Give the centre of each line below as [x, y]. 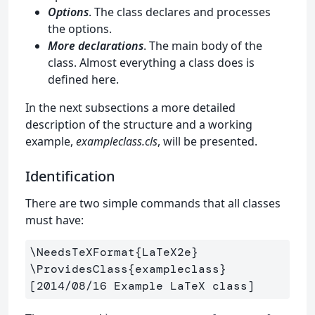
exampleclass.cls [117, 141]
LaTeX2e [167, 252]
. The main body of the [203, 45]
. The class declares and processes [180, 12]
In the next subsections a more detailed [130, 107]
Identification [70, 176]
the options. [80, 28]
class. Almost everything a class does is [151, 62]
